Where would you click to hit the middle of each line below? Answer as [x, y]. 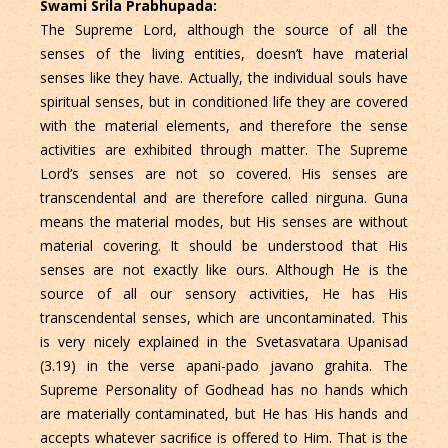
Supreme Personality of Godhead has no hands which [224, 389]
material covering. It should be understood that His [224, 245]
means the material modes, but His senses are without [224, 221]
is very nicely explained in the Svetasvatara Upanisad [224, 341]
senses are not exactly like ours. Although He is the [224, 269]
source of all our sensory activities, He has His [224, 293]
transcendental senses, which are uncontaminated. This [224, 317]
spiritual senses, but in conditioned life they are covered [224, 101]
